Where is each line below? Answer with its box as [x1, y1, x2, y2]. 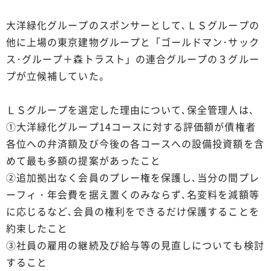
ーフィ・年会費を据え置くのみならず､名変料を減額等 [6, 186, 260, 201]
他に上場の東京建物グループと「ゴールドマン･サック [6, 34, 260, 49]
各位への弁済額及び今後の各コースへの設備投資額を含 [6, 135, 264, 151]
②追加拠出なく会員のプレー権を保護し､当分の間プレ [6, 169, 260, 184]
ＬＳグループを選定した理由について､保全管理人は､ [6, 102, 255, 117]
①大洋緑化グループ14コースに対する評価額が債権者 [6, 119, 256, 134]
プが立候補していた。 [6, 68, 109, 83]
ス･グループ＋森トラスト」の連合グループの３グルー [6, 51, 260, 66]
